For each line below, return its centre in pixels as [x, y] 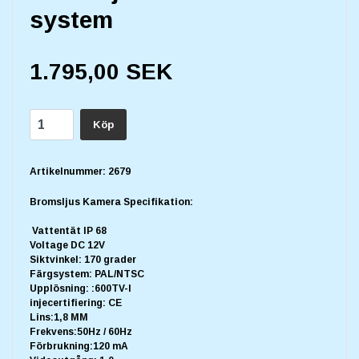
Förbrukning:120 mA [79, 347]
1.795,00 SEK [101, 72]
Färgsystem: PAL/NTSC [87, 274]
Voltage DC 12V [69, 246]
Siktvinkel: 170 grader [83, 260]
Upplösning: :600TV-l [81, 289]
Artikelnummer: [68, 172]
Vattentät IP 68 [68, 231]
